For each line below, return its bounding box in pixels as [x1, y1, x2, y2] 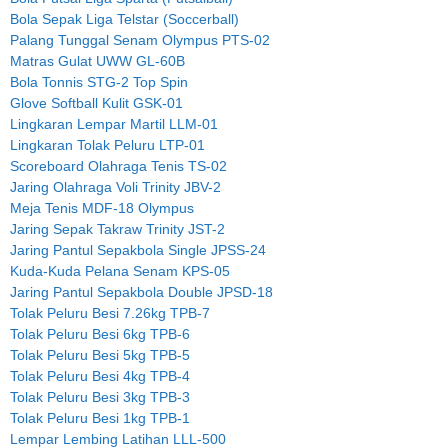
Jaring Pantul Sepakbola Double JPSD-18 [10, 284, 273, 301]
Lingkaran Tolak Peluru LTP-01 [10, 137, 205, 154]
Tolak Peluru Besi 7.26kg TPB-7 [10, 305, 210, 322]
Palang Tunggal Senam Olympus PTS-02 [10, 32, 270, 49]
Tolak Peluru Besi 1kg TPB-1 [10, 410, 190, 427]
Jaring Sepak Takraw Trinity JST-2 [10, 221, 225, 238]
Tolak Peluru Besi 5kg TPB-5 [10, 347, 190, 364]
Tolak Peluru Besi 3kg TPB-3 [10, 389, 190, 406]
